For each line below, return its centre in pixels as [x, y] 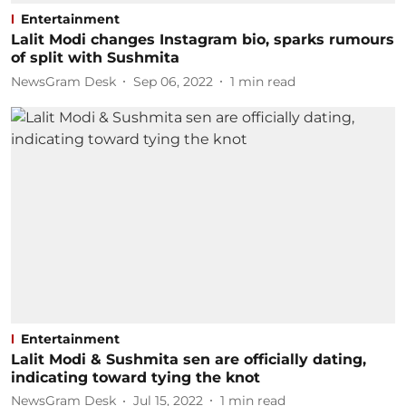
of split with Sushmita [95, 58]
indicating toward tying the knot [135, 377]
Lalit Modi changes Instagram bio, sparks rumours [203, 39]
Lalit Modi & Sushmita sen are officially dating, [188, 359]
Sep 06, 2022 [173, 81]
